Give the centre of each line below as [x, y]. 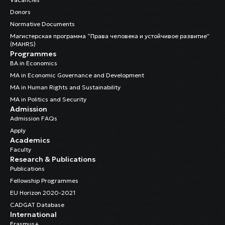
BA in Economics [34, 63]
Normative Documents [42, 24]
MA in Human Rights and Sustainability [65, 87]
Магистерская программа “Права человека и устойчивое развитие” [110, 36]
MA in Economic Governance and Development [77, 75]
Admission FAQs [34, 119]
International [33, 215]
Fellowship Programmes [44, 181]
